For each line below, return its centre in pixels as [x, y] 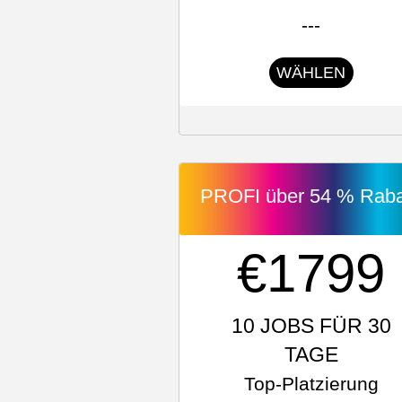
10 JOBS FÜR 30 [311, 326]
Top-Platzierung [311, 384]
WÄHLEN [311, 73]
